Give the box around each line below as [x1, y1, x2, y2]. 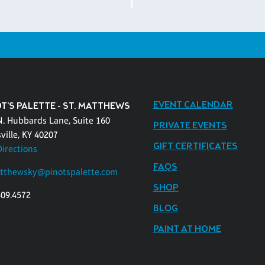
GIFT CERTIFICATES [153, 140, 238, 153]
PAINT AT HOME [153, 222, 221, 235]
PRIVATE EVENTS [153, 119, 227, 132]
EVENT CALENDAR [153, 98, 233, 111]
